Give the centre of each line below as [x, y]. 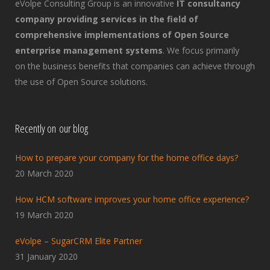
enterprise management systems [89, 51]
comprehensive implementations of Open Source [122, 35]
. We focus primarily [201, 51]
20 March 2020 [44, 174]
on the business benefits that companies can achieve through [135, 66]
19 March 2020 [44, 215]
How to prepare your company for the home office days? [127, 158]
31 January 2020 [46, 257]
